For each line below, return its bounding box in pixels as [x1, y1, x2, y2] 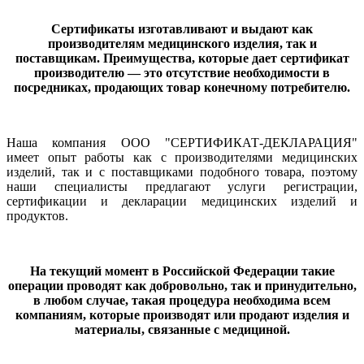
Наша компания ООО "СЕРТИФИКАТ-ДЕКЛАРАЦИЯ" [6, 135, 357, 149]
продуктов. [6, 208, 68, 223]
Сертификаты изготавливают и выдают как [51, 21, 313, 36]
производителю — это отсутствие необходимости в [34, 65, 330, 80]
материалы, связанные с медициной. [74, 322, 290, 336]
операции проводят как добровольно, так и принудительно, [7, 278, 357, 292]
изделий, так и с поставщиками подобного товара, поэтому [6, 164, 357, 179]
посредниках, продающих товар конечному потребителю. [14, 80, 350, 94]
